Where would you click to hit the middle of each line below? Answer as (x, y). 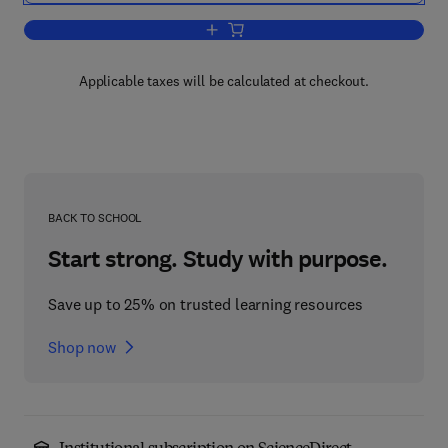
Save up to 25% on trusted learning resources (205, 304)
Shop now (82, 347)
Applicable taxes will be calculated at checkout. (224, 81)
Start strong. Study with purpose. (218, 259)
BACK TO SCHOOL (95, 217)
